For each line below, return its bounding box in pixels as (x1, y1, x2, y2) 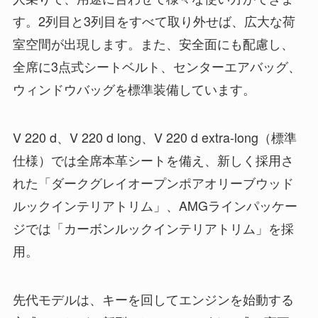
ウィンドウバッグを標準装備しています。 (12, 79, 256, 99)
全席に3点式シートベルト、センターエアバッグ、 (12, 57, 301, 76)
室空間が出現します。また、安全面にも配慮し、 (12, 34, 294, 53)
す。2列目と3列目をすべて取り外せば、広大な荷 (12, 11, 295, 31)
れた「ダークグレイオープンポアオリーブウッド (12, 172, 294, 192)
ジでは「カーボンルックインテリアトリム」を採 (12, 218, 294, 237)
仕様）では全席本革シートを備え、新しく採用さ (12, 150, 294, 169)
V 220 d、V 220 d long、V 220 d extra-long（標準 (12, 127, 297, 146)
